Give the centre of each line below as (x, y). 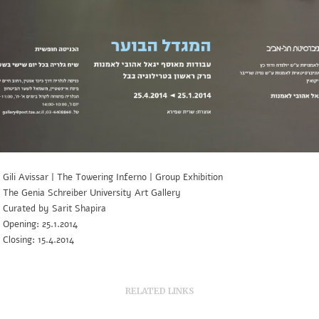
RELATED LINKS (159, 291)
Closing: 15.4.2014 (38, 240)
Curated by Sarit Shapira (54, 208)
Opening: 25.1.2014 (40, 224)
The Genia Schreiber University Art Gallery (92, 193)
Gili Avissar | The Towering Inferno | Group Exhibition (113, 177)
